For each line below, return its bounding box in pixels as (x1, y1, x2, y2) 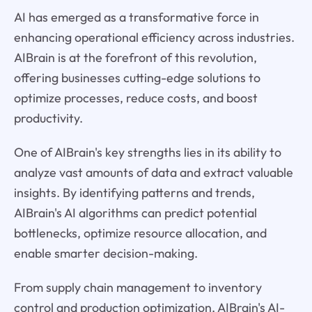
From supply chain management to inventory (13, 279, 262, 296)
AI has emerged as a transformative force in (13, 9, 259, 26)
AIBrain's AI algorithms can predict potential (13, 205, 257, 221)
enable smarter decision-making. (13, 245, 198, 262)
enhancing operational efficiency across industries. (13, 29, 295, 46)
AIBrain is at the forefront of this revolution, (13, 49, 257, 66)
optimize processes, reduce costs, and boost (13, 90, 258, 107)
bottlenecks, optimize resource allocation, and (13, 225, 267, 242)
